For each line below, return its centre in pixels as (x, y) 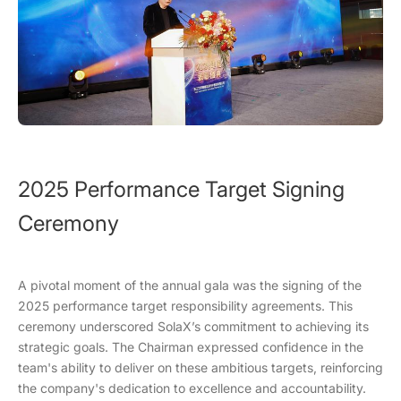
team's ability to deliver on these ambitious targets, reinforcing (200, 368)
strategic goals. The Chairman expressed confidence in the (191, 347)
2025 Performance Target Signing (181, 190)
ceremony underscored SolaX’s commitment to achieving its (193, 327)
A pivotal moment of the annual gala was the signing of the (190, 286)
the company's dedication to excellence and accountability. (192, 388)
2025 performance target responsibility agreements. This (185, 306)
